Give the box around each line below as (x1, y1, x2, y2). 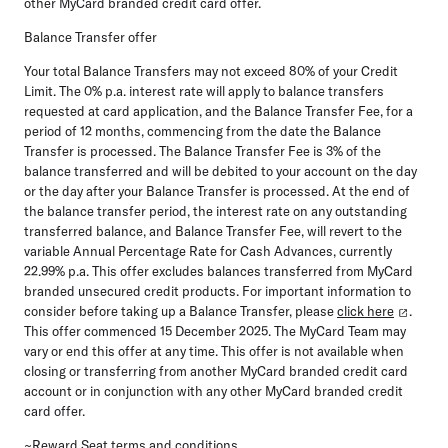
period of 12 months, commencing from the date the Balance (24, 122, 381, 139)
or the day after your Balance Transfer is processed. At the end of (24, 182, 410, 199)
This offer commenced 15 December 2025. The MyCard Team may (24, 322, 406, 339)
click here (337, 302, 394, 319)
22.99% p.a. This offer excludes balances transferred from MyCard (24, 262, 413, 279)
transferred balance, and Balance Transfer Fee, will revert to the (24, 222, 402, 239)
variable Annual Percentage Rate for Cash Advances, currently (24, 242, 392, 259)
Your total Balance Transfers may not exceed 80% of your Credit (24, 62, 398, 79)
